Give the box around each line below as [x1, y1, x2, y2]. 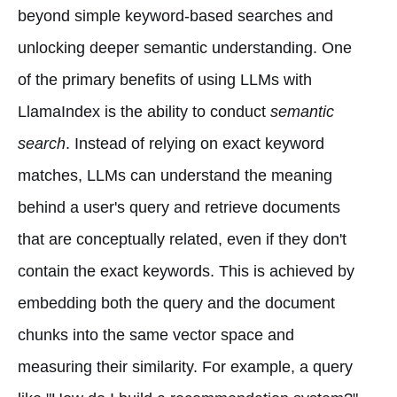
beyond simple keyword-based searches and [18, 6, 333, 25]
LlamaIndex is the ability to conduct [18, 102, 270, 121]
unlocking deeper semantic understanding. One [18, 38, 352, 57]
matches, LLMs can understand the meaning [18, 166, 332, 184]
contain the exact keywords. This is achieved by [18, 261, 354, 280]
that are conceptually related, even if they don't [18, 230, 346, 248]
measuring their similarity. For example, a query [18, 357, 353, 376]
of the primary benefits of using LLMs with [18, 70, 312, 89]
